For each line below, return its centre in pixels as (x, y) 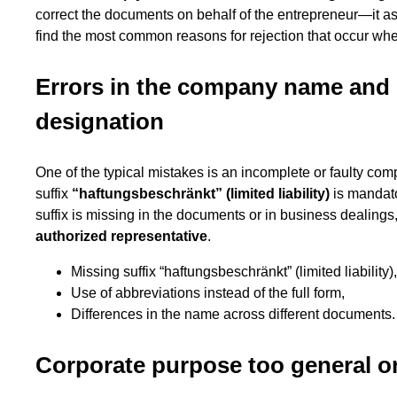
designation (100, 122)
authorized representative (121, 237)
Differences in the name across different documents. (233, 315)
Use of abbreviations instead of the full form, (208, 293)
